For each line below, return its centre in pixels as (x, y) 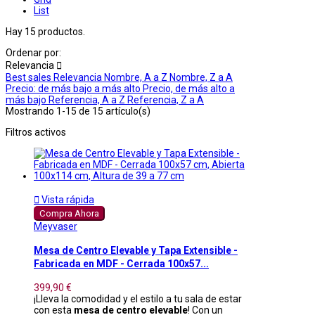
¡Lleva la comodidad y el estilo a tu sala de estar (138, 298)
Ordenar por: (33, 52)
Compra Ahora (69, 213)
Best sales (30, 77)
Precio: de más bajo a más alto (74, 88)
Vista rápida (67, 199)
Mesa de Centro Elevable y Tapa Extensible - (136, 251)
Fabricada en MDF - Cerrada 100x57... (121, 264)
